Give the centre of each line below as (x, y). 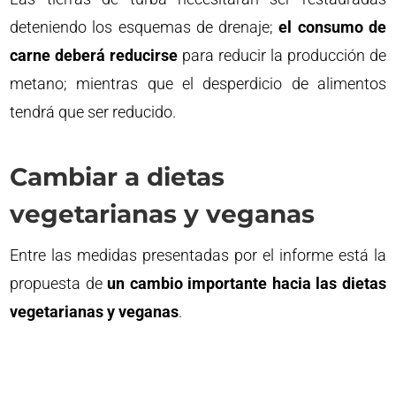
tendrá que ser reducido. (93, 111)
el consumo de (332, 27)
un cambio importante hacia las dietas (247, 283)
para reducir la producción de (282, 55)
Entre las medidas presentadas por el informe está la (198, 255)
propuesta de (59, 283)
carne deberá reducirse (94, 55)
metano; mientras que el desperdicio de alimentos (198, 83)
